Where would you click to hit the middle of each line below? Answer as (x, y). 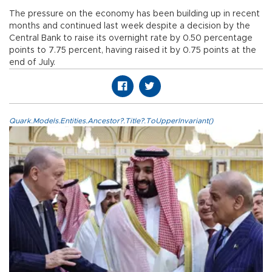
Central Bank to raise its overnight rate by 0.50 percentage (131, 39)
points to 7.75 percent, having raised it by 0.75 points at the (133, 51)
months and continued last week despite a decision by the (130, 26)
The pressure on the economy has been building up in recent (134, 14)
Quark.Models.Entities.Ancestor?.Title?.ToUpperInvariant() (111, 121)
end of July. (32, 63)
